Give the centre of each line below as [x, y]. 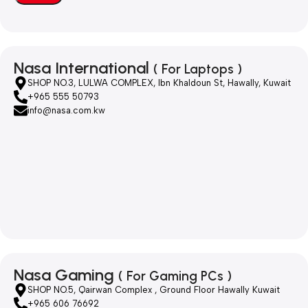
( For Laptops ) [198, 69]
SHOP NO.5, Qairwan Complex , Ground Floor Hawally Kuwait [154, 290]
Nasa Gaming [66, 275]
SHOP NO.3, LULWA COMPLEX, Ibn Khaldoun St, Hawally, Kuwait [159, 83]
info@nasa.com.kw [66, 111]
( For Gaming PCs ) [175, 276]
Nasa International [84, 68]
